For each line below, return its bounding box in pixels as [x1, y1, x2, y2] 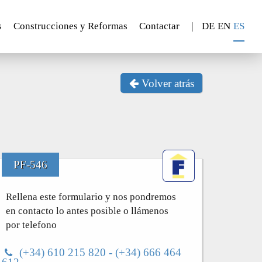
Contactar [139, 20, 180, 32]
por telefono [6, 219, 57, 230]
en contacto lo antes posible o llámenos [6, 205, 169, 216]
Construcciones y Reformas [13, 20, 127, 32]
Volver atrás [138, 77, 194, 89]
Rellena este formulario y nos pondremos [6, 191, 177, 202]
